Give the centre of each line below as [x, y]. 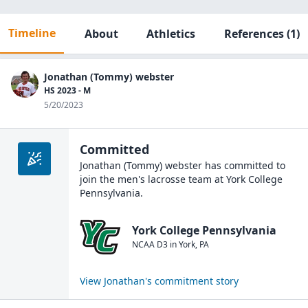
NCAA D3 [150, 244]
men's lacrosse [152, 179]
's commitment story [192, 281]
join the [99, 179]
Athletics [171, 34]
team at [205, 179]
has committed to [244, 165]
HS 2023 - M [67, 90]
